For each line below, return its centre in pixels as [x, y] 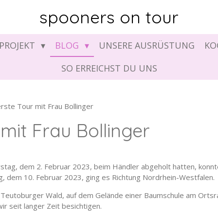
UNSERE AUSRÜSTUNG [146, 45]
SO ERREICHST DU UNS [109, 68]
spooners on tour [109, 17]
